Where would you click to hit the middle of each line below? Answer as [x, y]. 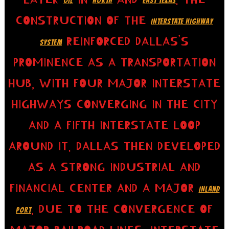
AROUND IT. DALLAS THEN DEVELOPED [114, 146]
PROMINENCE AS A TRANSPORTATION [114, 62]
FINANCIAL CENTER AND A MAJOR [104, 188]
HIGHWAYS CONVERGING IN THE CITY [114, 104]
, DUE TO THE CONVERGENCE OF [122, 209]
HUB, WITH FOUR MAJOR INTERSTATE [114, 83]
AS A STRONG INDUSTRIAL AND [114, 167]
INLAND [209, 189]
